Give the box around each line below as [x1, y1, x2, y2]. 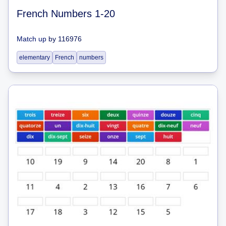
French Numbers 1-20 [17, 8, 115, 19]
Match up [17, 35, 46, 43]
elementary [19, 54, 50, 61]
